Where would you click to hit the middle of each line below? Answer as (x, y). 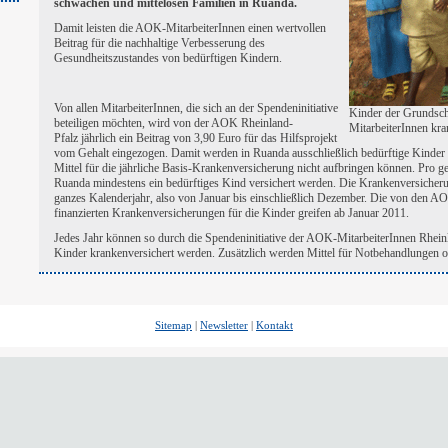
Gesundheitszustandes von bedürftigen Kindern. (167, 58)
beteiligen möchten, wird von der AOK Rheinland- (173, 123)
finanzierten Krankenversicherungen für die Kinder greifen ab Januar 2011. (231, 213)
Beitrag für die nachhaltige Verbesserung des (159, 43)
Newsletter (224, 325)
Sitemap (173, 325)
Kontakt (274, 325)
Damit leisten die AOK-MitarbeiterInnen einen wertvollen (189, 28)
